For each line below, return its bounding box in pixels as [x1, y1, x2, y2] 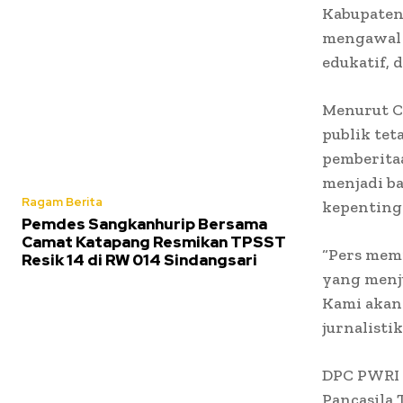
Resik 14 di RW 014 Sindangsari [22, 249, 260, 270]
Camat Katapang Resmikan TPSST [22, 231, 286, 252]
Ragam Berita [22, 193, 103, 210]
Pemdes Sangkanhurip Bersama [22, 213, 267, 234]
